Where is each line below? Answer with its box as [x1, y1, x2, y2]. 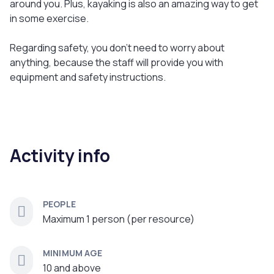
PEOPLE [43, 198, 76, 210]
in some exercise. [10, 12, 89, 25]
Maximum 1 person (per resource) [43, 212, 194, 226]
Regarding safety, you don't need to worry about [10, 41, 224, 54]
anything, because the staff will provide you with [10, 56, 223, 69]
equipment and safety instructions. [10, 70, 166, 84]
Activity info [10, 144, 110, 167]
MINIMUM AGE [43, 247, 103, 259]
